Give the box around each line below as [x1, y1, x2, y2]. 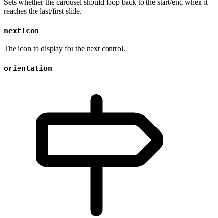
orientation [4, 64, 52, 73]
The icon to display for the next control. [4, 44, 125, 53]
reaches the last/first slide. [4, 6, 82, 15]
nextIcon [4, 26, 39, 35]
